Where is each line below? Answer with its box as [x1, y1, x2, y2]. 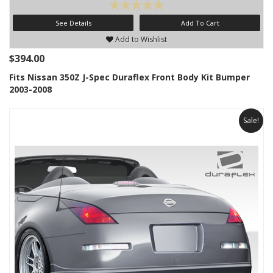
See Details [55, 18, 91, 28]
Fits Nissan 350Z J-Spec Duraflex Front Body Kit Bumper [9, 71, 250, 83]
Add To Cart [180, 18, 219, 28]
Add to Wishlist [113, 34, 167, 45]
